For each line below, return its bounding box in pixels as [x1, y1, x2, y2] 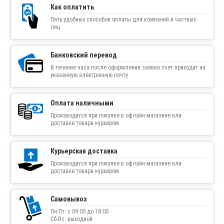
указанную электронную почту [50, 71, 128, 79]
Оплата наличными [50, 99, 113, 107]
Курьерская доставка [50, 147, 117, 155]
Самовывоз [50, 195, 87, 203]
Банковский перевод [50, 51, 117, 59]
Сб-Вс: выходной [50, 215, 92, 223]
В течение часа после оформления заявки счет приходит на [50, 64, 205, 71]
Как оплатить [50, 3, 94, 11]
